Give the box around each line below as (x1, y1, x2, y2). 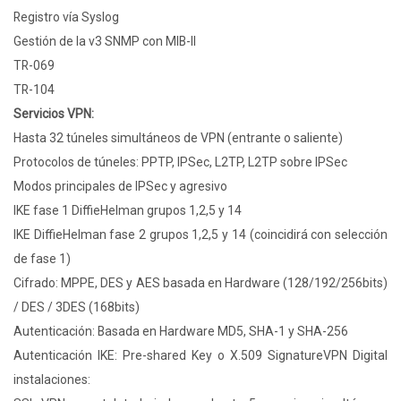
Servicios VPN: (13, 107, 94, 122)
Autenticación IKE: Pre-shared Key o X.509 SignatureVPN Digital (13, 348, 388, 363)
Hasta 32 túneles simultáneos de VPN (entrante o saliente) (13, 131, 343, 146)
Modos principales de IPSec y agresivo (13, 179, 227, 194)
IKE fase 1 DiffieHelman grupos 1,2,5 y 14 (13, 203, 242, 218)
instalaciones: (13, 372, 90, 388)
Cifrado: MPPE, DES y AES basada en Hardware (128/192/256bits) (13, 276, 388, 291)
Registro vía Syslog (13, 10, 119, 25)
